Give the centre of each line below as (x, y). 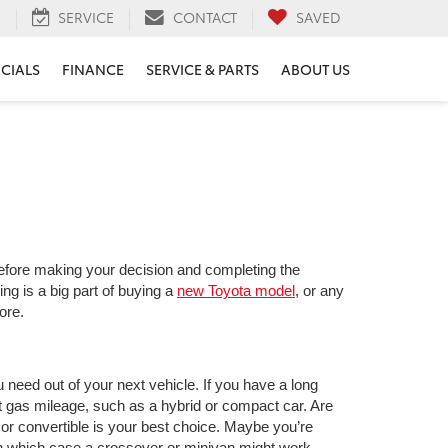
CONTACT (205, 16)
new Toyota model (236, 290)
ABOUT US (315, 68)
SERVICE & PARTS (202, 68)
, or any (319, 290)
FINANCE (93, 68)
